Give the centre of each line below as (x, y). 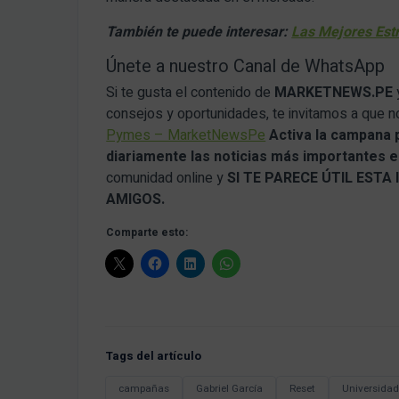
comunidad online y (167, 179)
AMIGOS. (136, 200)
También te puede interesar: (199, 33)
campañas (144, 389)
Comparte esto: (147, 233)
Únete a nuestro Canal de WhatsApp (246, 67)
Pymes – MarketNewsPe (186, 136)
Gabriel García (229, 389)
